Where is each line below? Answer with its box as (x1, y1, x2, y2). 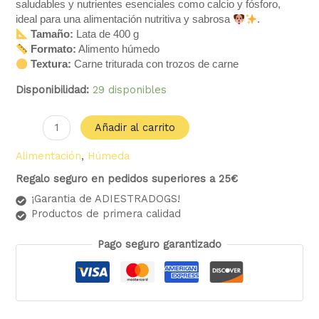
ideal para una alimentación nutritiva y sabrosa (16, 14, 234, 26)
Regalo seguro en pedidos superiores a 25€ (16, 172, 239, 185)
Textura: (28, 58, 72, 70)
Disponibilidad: (16, 83, 90, 96)
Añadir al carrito (95, 121, 176, 135)
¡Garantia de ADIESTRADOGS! (31, 192, 181, 205)
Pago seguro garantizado (98, 237, 221, 251)
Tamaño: (28, 28, 74, 41)
